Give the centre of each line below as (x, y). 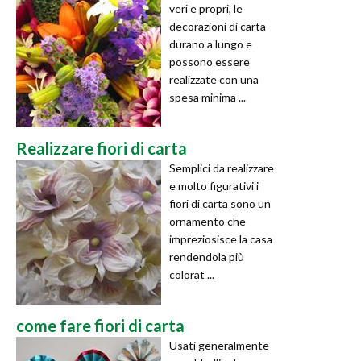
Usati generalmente (219, 345)
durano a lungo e (211, 44)
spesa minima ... (207, 97)
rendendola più (207, 256)
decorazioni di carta (218, 26)
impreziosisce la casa (221, 239)
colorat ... (192, 274)
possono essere (210, 61)
